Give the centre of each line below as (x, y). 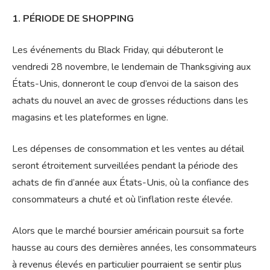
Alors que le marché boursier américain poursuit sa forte (128, 231)
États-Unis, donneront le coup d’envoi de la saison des (125, 84)
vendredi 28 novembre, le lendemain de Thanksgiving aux (131, 67)
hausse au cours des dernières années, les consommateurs (134, 248)
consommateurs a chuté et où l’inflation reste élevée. (122, 200)
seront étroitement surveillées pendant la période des (125, 166)
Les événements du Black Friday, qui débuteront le (118, 50)
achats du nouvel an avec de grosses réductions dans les (130, 101)
